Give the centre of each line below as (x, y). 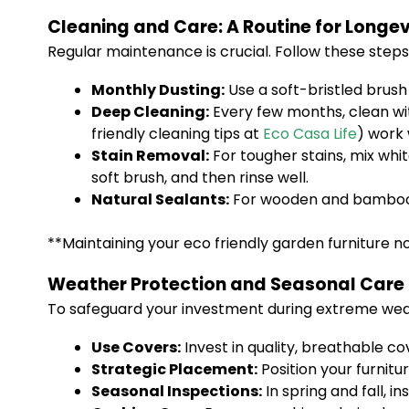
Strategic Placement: (174, 369)
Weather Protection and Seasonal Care (226, 284)
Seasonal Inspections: (177, 391)
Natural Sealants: (160, 199)
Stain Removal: (150, 156)
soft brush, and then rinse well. (200, 178)
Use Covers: (136, 347)
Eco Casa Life (310, 134)
